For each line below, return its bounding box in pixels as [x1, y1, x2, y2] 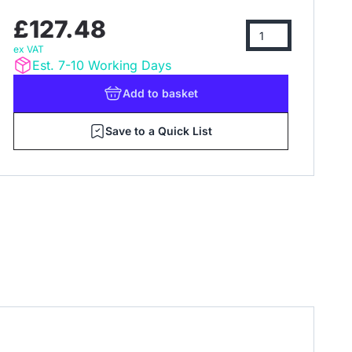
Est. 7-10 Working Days [32, 57, 171, 73]
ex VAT [13, 43, 44, 55]
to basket [148, 86, 198, 100]
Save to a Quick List [105, 124, 212, 137]
